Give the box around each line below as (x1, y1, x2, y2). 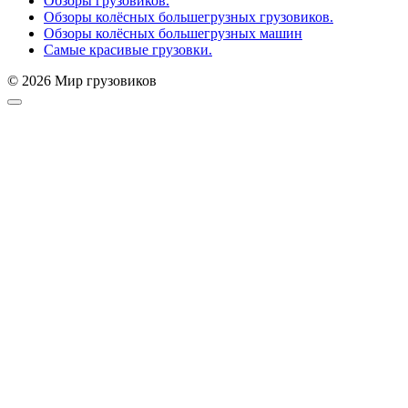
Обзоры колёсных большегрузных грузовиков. (44, 9, 333, 25)
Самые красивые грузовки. (44, 42, 212, 58)
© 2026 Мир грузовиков (7, 73, 157, 89)
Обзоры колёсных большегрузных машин (44, 25, 302, 42)
